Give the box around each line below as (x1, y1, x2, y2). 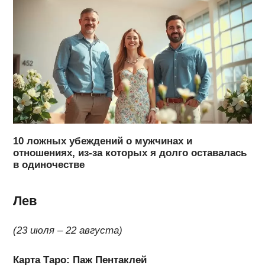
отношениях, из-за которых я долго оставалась (13, 147, 247, 159)
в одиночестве (13, 159, 85, 171)
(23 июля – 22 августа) (13, 224, 123, 236)
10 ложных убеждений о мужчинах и (13, 135, 193, 147)
